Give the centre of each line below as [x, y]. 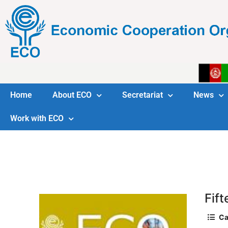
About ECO [72, 95]
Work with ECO [37, 119]
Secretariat [142, 95]
